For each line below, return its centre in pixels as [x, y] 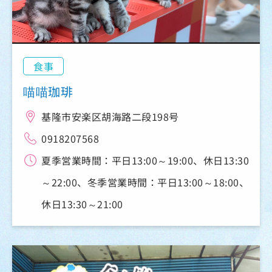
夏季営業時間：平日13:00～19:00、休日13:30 [145, 161]
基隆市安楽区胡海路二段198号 [110, 117]
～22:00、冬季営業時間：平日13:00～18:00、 [145, 182]
